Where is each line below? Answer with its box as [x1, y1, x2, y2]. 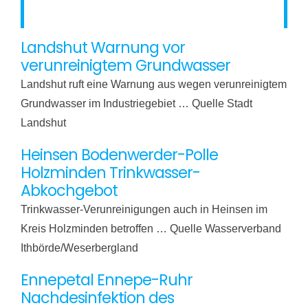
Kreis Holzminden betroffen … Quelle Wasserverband [20, 222, 281, 234]
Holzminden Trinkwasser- [20, 162, 200, 184]
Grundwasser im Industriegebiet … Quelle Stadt [20, 97, 252, 109]
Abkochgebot [20, 179, 118, 201]
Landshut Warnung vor [20, 36, 185, 58]
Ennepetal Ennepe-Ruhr [20, 269, 192, 291]
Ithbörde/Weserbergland [20, 241, 138, 254]
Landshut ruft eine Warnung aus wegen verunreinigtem [20, 78, 287, 90]
